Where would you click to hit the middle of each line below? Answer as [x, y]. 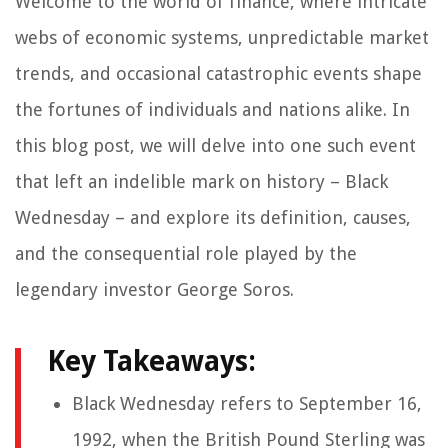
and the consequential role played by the [186, 254]
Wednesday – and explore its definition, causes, [213, 218]
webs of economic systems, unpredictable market [222, 38]
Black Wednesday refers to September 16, [247, 404]
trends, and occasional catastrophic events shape [218, 74]
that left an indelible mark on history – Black [201, 182]
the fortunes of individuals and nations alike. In [212, 110]
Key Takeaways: [151, 362]
